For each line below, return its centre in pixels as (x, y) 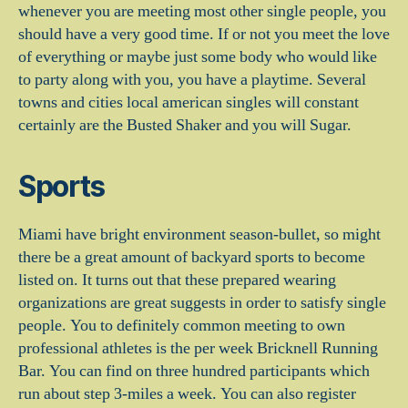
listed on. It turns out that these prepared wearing (177, 280)
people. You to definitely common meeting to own (182, 326)
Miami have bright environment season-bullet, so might (199, 235)
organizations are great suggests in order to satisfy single (202, 303)
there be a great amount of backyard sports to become (192, 257)
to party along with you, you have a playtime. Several (192, 80)
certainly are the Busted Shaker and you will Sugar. (185, 125)
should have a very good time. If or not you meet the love (204, 34)
